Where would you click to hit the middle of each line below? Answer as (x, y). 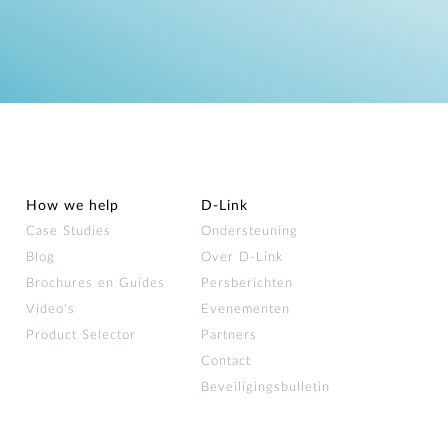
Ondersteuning (249, 231)
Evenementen (245, 309)
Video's (50, 309)
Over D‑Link (242, 257)
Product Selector (81, 335)
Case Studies (68, 231)
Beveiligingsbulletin (265, 387)
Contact (226, 361)
